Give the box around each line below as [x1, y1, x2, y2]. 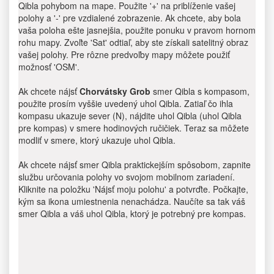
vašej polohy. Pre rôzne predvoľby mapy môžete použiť [18, 48, 230, 61]
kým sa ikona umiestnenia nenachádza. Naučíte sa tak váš [18, 195, 245, 207]
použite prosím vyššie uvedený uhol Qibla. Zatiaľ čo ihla [18, 97, 233, 109]
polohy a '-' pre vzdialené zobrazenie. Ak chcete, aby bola [18, 12, 241, 24]
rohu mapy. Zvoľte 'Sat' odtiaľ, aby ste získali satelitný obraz [18, 36, 248, 48]
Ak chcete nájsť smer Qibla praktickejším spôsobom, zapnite [18, 158, 251, 171]
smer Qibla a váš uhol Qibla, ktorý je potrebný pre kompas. [18, 207, 246, 220]
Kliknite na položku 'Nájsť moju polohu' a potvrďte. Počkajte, [18, 183, 248, 195]
